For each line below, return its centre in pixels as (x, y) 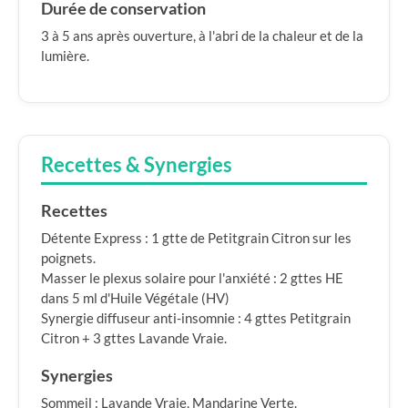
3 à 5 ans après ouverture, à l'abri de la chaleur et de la (202, 36)
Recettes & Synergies (137, 165)
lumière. (65, 56)
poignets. (68, 258)
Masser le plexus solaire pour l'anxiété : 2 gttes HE (192, 278)
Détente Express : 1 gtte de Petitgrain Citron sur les (196, 238)
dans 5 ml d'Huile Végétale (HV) (135, 298)
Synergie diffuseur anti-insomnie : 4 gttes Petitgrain (196, 318)
